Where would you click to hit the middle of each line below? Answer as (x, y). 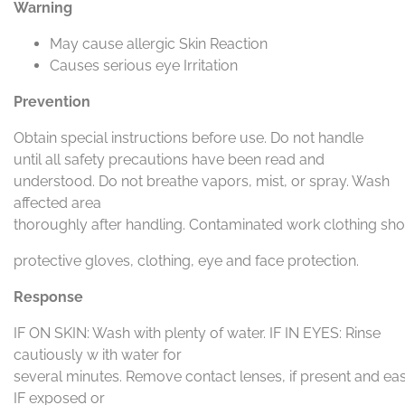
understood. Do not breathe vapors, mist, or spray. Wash (202, 182)
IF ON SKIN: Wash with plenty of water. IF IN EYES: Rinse (197, 334)
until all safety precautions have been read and (169, 160)
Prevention (52, 102)
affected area (57, 203)
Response (48, 297)
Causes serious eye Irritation (144, 66)
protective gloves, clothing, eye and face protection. (186, 261)
